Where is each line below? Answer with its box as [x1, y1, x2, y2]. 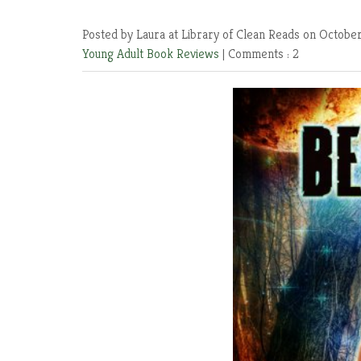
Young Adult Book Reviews [82, 45, 222, 62]
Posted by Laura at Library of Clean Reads [82, 26, 303, 43]
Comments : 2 [228, 45, 299, 62]
